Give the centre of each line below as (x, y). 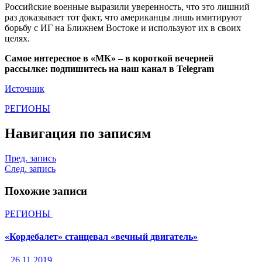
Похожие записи (46, 191)
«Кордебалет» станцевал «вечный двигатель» (101, 237)
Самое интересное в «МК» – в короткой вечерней (109, 58)
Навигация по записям (78, 133)
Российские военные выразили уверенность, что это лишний (127, 6)
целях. (17, 38)
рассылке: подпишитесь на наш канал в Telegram (109, 68)
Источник (25, 88)
